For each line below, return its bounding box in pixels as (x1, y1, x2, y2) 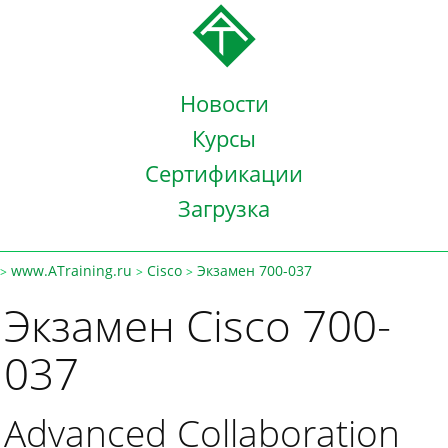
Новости (179, 88, 269, 118)
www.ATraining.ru (11, 261, 132, 280)
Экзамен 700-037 (197, 261, 312, 280)
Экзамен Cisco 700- (4, 295, 391, 355)
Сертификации (145, 158, 303, 188)
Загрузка (178, 193, 270, 223)
